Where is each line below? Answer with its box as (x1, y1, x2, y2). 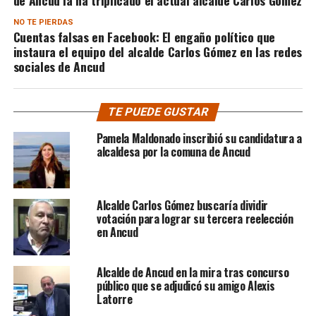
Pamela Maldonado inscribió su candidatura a (96, 130, 303, 147)
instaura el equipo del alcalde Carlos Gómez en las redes (13, 42, 302, 61)
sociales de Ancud (13, 57, 105, 76)
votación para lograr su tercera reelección (96, 210, 293, 228)
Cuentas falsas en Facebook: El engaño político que (13, 28, 276, 47)
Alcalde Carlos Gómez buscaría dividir (96, 197, 269, 214)
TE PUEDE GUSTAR (106, 105, 210, 119)
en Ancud (96, 224, 138, 241)
